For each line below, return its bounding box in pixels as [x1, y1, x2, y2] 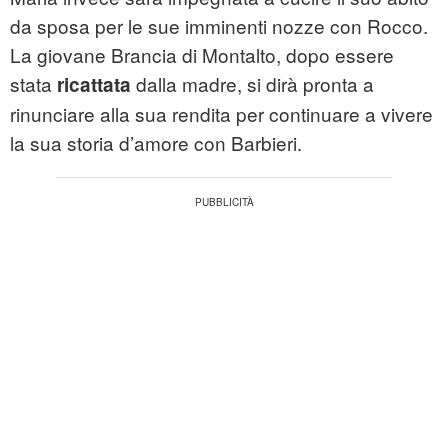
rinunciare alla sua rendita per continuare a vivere [10, 100, 433, 128]
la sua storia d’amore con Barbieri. [10, 129, 302, 157]
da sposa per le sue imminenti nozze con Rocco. [10, 12, 428, 40]
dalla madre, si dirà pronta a [131, 70, 374, 98]
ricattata [57, 71, 131, 99]
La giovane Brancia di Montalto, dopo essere [10, 41, 394, 69]
